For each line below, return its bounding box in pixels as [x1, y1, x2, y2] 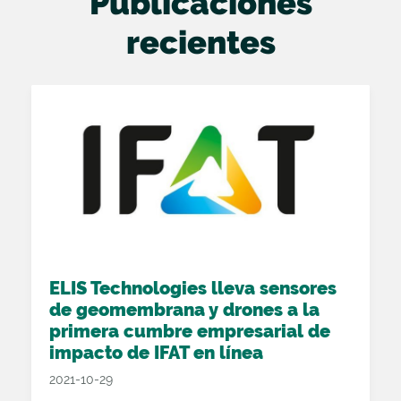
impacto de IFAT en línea [49, 342, 263, 363]
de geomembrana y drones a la [49, 299, 320, 320]
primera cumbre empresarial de [49, 320, 330, 342]
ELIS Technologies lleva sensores [49, 277, 337, 299]
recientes [125, 23, 276, 61]
